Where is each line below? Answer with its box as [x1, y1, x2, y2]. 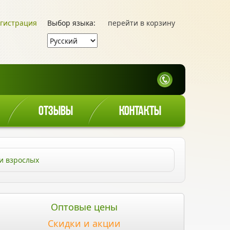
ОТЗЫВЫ [39, 105, 73, 119]
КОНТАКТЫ [119, 105, 161, 119]
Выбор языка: [47, 18, 95, 28]
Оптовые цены [51, 201, 118, 213]
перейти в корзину [108, 18, 175, 28]
